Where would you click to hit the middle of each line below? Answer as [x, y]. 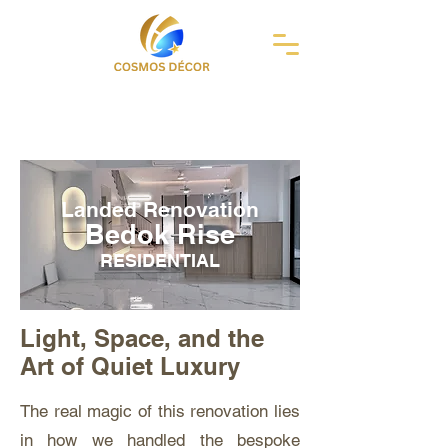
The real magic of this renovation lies [160, 411]
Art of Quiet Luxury [130, 366]
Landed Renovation [160, 209]
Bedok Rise [160, 234]
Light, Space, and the [142, 338]
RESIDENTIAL [160, 260]
